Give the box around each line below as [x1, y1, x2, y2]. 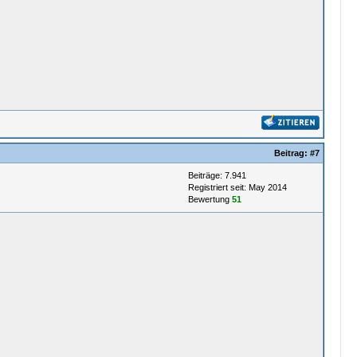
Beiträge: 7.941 [187, 171, 246, 180]
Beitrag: [273, 148, 310, 158]
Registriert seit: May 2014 [187, 182, 287, 192]
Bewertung [187, 194, 232, 204]
